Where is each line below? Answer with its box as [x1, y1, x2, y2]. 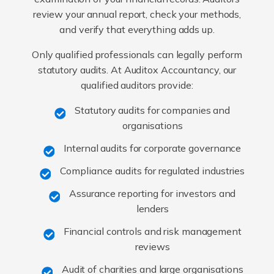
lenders [136, 202, 169, 215]
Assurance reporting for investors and [69, 187, 236, 199]
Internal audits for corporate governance [64, 141, 242, 154]
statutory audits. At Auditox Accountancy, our [37, 63, 237, 76]
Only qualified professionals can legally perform [31, 48, 243, 61]
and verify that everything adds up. [59, 23, 215, 35]
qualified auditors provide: [81, 78, 193, 91]
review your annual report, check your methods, [32, 7, 242, 20]
